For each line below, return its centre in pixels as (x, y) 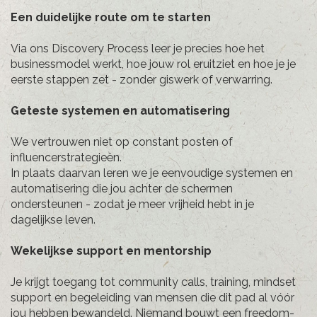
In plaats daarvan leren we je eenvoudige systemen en (152, 173)
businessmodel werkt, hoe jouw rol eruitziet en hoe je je (153, 64)
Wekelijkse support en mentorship (111, 251)
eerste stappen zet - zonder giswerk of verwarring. (142, 80)
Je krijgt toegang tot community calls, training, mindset (153, 282)
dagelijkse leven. (53, 220)
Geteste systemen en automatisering (120, 111)
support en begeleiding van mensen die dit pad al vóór (152, 298)
